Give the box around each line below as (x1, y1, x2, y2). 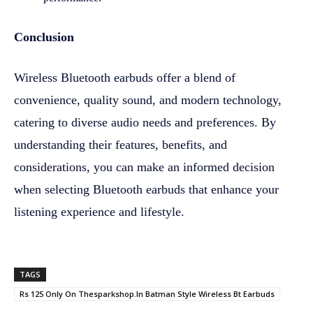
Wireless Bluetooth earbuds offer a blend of (14, 70, 235, 85)
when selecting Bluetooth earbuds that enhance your (14, 182, 279, 196)
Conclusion (14, 29, 74, 44)
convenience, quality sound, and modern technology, (14, 92, 282, 107)
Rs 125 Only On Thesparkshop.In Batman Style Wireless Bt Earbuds (20, 288, 275, 299)
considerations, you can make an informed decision (14, 159, 275, 174)
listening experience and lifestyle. (14, 204, 184, 219)
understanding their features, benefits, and (14, 137, 227, 152)
